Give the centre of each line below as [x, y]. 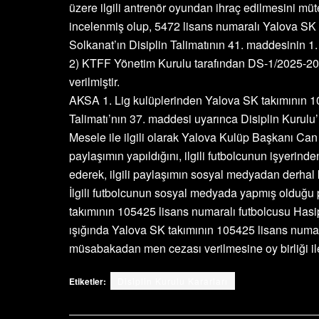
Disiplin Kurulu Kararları [173, 281]
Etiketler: [88, 281]
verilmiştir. [94, 82]
